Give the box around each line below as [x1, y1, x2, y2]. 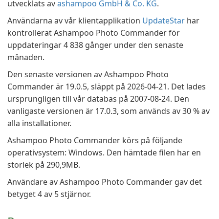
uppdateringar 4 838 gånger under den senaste [7, 40, 183, 50]
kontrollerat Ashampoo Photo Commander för [7, 27, 180, 38]
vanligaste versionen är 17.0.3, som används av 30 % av [7, 106, 210, 116]
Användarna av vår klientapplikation [7, 15, 142, 26]
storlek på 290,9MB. [7, 159, 80, 170]
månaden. [7, 52, 44, 63]
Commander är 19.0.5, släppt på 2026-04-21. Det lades [7, 81, 206, 92]
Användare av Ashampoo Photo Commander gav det [7, 176, 202, 187]
